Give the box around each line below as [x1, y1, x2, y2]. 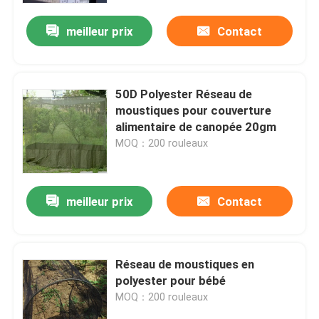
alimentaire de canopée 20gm [115, 120, 277, 135]
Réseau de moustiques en [115, 257, 255, 272]
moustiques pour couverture [115, 103, 272, 118]
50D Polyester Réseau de [115, 87, 253, 102]
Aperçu [25, 217, 63, 232]
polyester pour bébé [115, 273, 226, 288]
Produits [25, 262, 72, 277]
